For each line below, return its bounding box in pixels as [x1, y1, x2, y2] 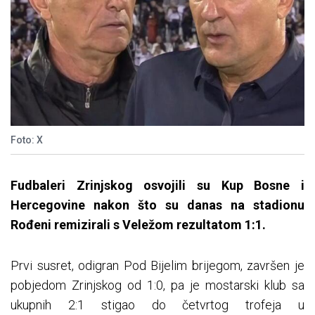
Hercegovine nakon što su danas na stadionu [11, 198, 304, 213]
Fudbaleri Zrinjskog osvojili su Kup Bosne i [11, 178, 304, 193]
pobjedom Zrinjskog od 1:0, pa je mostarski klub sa [11, 278, 304, 293]
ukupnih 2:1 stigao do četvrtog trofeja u [11, 297, 304, 313]
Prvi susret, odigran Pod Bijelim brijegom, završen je [11, 258, 304, 274]
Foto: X [11, 134, 43, 146]
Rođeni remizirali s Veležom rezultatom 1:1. [11, 217, 266, 233]
